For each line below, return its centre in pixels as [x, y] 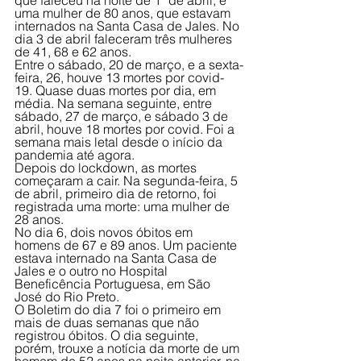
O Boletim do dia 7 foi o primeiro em [119, 310]
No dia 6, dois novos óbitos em [105, 232]
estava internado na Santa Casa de [117, 258]
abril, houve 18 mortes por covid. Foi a [126, 129]
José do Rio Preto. [68, 297]
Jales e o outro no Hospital [93, 271]
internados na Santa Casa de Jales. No [129, 26]
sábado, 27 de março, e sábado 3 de [123, 116]
